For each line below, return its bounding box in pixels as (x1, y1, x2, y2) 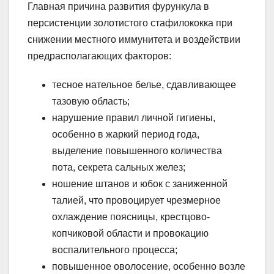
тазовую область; (52, 95, 130, 106)
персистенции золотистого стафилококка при (28, 17, 232, 28)
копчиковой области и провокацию (52, 228, 209, 239)
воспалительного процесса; (52, 244, 177, 255)
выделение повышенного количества (52, 145, 222, 156)
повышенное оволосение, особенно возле (52, 261, 245, 272)
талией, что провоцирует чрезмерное (52, 194, 221, 206)
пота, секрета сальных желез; (52, 161, 185, 172)
